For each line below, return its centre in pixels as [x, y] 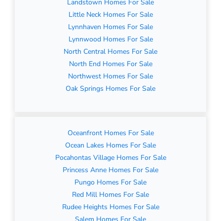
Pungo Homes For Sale [110, 183]
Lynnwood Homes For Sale [110, 39]
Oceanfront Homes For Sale [110, 133]
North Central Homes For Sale [110, 52]
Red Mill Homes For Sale [110, 195]
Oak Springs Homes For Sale [110, 89]
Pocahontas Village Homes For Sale [110, 158]
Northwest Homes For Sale [110, 76]
